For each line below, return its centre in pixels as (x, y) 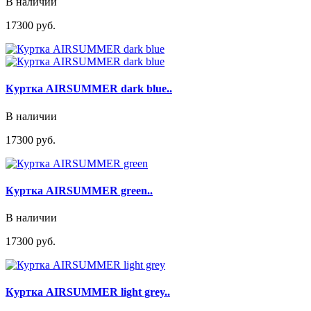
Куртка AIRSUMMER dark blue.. (89, 89)
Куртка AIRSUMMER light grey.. (88, 292)
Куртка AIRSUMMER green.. (79, 190)
